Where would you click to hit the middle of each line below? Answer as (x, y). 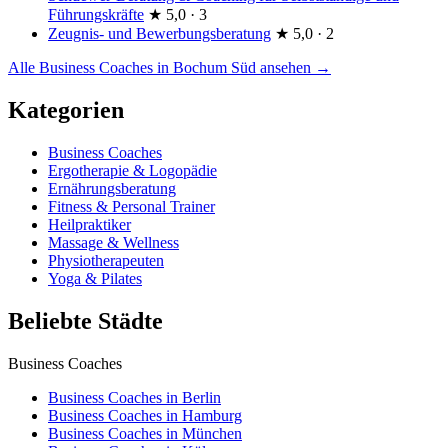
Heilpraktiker (89, 224)
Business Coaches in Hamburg (145, 415)
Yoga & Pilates (95, 278)
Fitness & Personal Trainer (131, 206)
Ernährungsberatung (112, 188)
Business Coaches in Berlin (134, 397)
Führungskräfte (96, 15)
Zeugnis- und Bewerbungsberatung (159, 34)
